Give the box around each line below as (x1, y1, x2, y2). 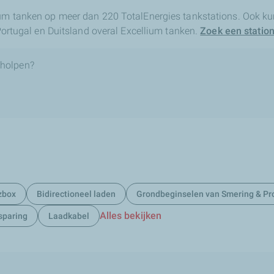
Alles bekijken (99, 209, 162, 221)
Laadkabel (48, 210, 89, 221)
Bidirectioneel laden (36, 188, 116, 199)
